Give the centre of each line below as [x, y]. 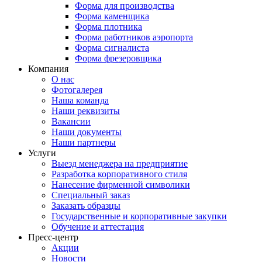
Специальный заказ [91, 195]
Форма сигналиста [112, 48]
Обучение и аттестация [98, 227]
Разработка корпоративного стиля [119, 174]
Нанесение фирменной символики [121, 185]
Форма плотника [108, 27]
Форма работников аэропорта [134, 37]
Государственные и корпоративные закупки [139, 216]
